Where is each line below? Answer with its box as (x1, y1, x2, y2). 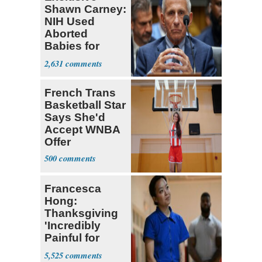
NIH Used (44, 15, 95, 28)
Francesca (44, 182, 101, 195)
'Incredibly (44, 219, 101, 232)
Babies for (44, 40, 99, 53)
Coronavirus (44, 52, 111, 65)
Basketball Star (44, 99, 126, 112)
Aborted (44, 27, 88, 40)
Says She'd (44, 111, 105, 124)
